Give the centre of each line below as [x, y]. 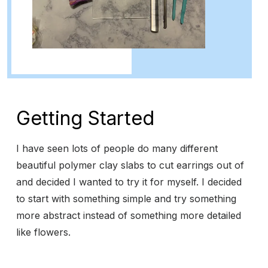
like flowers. [45, 232]
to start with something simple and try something [126, 199]
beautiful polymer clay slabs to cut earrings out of [130, 165]
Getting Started [85, 118]
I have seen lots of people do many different [117, 149]
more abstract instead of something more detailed [129, 216]
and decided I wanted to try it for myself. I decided [129, 182]
